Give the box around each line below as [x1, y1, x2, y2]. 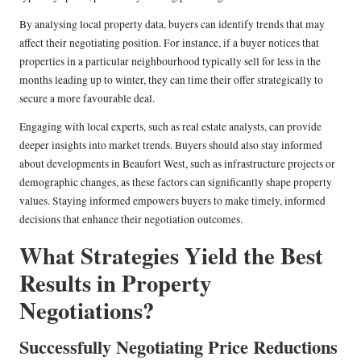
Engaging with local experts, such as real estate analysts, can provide [19, 118, 322, 134]
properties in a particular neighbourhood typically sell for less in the [19, 53, 321, 68]
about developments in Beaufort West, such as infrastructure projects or [19, 156, 335, 171]
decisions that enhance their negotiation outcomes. [19, 211, 243, 226]
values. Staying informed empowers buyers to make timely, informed [19, 193, 326, 208]
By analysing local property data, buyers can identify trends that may [19, 16, 325, 31]
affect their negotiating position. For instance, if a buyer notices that [19, 35, 319, 50]
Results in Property [19, 265, 211, 300]
